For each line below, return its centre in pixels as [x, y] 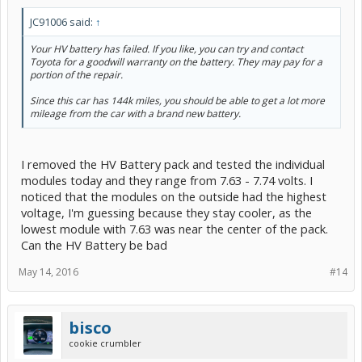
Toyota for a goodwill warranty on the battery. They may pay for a [176, 61]
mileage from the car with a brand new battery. [135, 113]
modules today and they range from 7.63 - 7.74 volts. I [167, 181]
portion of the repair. [76, 74]
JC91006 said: [63, 21]
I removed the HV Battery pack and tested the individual [173, 164]
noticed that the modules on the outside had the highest [174, 197]
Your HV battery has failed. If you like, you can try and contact [166, 48]
